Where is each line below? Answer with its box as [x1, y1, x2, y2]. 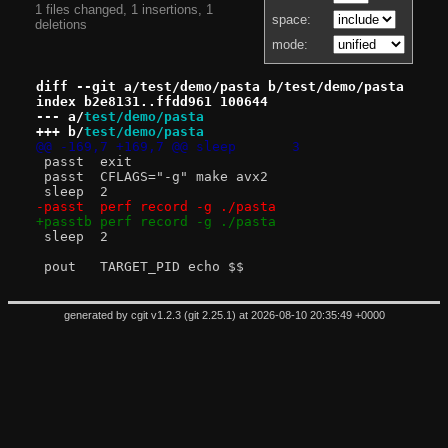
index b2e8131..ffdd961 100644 [35, 93, 268, 109]
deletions [34, 16, 87, 32]
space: [272, 12, 311, 28]
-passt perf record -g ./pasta [99, 198, 276, 214]
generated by [63, 309, 131, 322]
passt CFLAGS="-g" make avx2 [99, 168, 268, 184]
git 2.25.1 [187, 309, 232, 322]
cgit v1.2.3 [130, 309, 181, 322]
